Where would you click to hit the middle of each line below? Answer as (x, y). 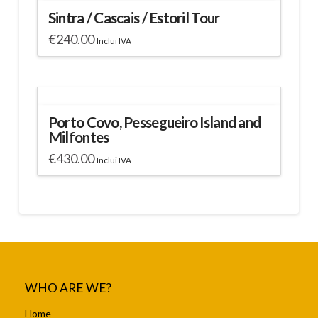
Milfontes (78, 137)
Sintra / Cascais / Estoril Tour (134, 17)
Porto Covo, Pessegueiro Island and (154, 122)
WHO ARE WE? (68, 288)
